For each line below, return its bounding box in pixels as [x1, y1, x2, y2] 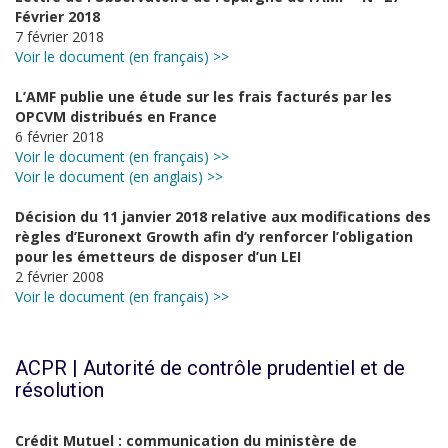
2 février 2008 [15, 267, 104, 286]
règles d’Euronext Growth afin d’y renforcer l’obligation [15, 227, 413, 246]
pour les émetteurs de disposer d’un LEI [15, 247, 301, 266]
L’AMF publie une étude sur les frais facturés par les [15, 87, 392, 106]
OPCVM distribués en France [15, 107, 217, 126]
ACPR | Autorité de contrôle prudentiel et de [15, 356, 405, 380]
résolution [15, 378, 104, 402]
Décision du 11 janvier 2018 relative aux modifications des [15, 207, 431, 226]
